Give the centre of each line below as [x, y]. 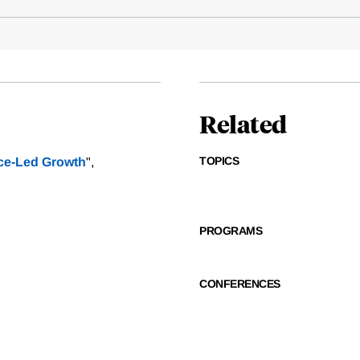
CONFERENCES [240, 284]
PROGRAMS [231, 231]
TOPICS [219, 161]
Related [243, 124]
